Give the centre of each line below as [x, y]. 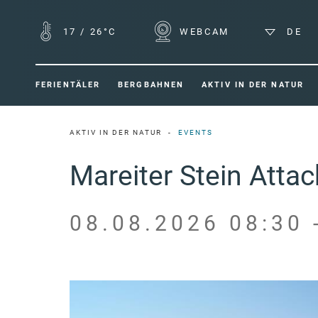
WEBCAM [202, 32]
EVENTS [196, 133]
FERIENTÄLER [68, 85]
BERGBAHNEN [151, 85]
